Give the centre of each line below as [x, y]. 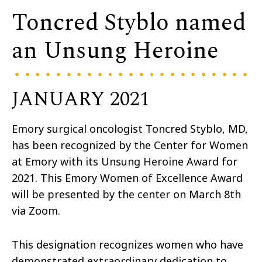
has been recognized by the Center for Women [130, 145]
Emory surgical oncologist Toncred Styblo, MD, [130, 129]
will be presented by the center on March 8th [126, 194]
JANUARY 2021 [81, 100]
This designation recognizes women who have [127, 245]
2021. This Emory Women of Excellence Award [127, 178]
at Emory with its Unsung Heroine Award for [125, 162]
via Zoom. [36, 211]
